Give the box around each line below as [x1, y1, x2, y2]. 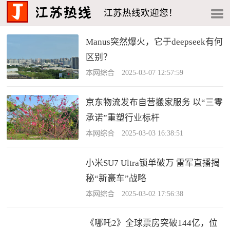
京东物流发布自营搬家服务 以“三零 [86, 97, 223, 107]
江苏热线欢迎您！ [103, 8, 178, 18]
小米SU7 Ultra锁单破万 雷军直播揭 [86, 158, 220, 168]
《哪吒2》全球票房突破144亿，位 [86, 218, 218, 228]
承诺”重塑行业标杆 [86, 112, 160, 123]
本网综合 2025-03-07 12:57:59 [86, 69, 184, 76]
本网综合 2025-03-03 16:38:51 [86, 129, 184, 137]
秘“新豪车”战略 [86, 173, 147, 183]
